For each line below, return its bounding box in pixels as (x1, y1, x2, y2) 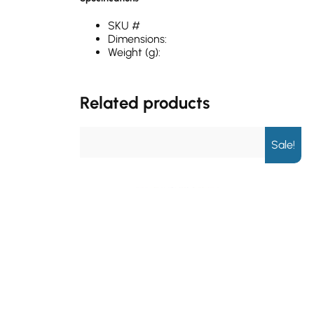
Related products (80, 93, 210, 114)
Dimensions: (108, 32, 167, 46)
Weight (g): (108, 46, 161, 60)
